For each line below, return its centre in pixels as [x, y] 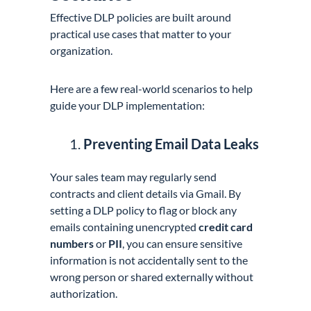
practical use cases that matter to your [141, 34]
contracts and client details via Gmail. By [146, 194]
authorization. [84, 294]
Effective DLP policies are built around [141, 17]
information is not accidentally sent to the [149, 260]
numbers [72, 244]
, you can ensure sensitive [183, 244]
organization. [83, 51]
